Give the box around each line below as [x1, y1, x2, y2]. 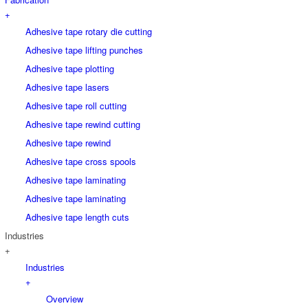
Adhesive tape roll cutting [25, 98, 126, 112]
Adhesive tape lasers [25, 80, 109, 93]
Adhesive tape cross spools [25, 154, 136, 168]
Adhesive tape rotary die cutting [25, 24, 152, 38]
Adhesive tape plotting [25, 61, 114, 75]
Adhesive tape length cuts [25, 210, 129, 223]
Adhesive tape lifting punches [25, 43, 143, 56]
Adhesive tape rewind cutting [25, 117, 140, 131]
